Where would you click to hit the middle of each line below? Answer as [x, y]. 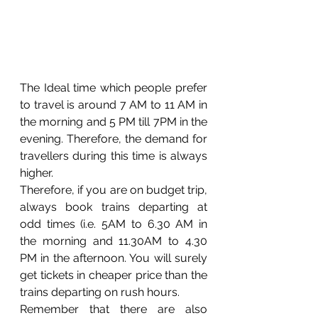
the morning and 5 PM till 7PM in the [114, 122]
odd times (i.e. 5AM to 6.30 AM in [114, 224]
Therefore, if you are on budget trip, [114, 190]
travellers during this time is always [114, 156]
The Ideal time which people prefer [114, 88]
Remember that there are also [114, 309]
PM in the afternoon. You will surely [114, 258]
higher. [38, 173]
